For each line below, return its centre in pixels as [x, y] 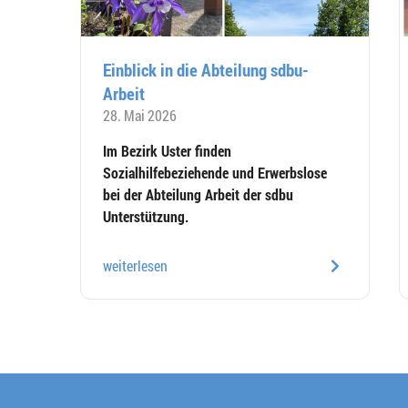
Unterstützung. [146, 216]
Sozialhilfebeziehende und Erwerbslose [215, 172]
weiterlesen [135, 265]
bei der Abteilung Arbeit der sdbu [198, 194]
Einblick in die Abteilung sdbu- [206, 69]
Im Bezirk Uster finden [167, 150]
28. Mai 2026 [140, 115]
